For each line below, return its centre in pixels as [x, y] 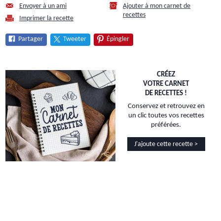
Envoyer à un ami [43, 6]
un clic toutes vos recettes [166, 116]
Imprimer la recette [47, 18]
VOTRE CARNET [166, 84]
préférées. [166, 125]
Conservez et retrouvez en [166, 107]
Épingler [118, 39]
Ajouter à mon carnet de [157, 6]
